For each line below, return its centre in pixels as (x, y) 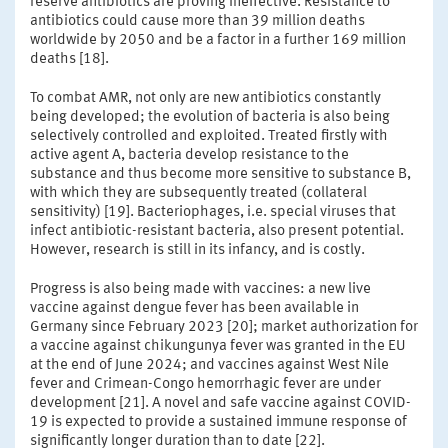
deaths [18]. (69, 59)
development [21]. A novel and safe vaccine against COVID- (220, 403)
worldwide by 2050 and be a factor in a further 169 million (218, 40)
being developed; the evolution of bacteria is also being (210, 117)
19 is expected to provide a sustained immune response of (218, 422)
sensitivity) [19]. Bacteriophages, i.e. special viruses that (213, 212)
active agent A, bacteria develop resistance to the (189, 155)
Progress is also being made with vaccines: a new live (200, 289)
